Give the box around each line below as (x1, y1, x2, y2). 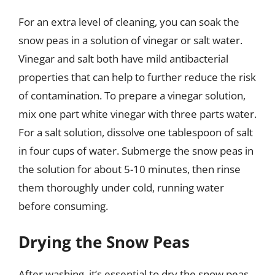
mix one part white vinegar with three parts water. (18, 106, 257, 121)
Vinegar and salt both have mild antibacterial (18, 51, 228, 66)
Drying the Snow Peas (18, 231, 190, 253)
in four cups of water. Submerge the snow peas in (18, 143, 254, 158)
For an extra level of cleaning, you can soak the (18, 14, 239, 29)
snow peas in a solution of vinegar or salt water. (18, 33, 242, 47)
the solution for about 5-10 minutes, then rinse (18, 161, 241, 176)
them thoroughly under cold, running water (18, 180, 224, 195)
